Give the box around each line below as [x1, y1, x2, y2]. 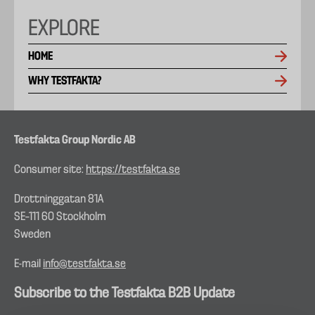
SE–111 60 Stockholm [14, 211, 106, 223]
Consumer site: [14, 164, 86, 176]
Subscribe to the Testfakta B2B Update [14, 286, 235, 302]
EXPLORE [28, 18, 100, 40]
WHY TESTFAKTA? [28, 75, 101, 87]
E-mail [14, 258, 43, 270]
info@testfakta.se [43, 258, 126, 270]
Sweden [14, 229, 51, 240]
